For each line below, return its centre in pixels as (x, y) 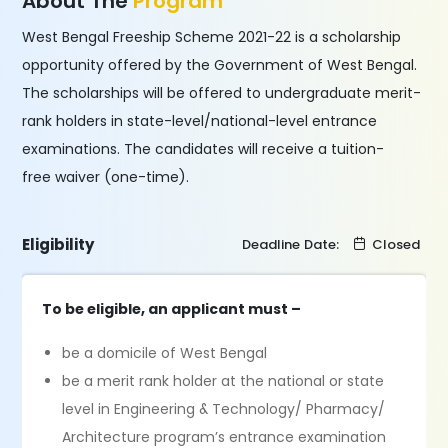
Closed (395, 244)
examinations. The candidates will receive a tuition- (203, 149)
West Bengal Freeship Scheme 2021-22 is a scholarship (212, 37)
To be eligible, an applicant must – (172, 309)
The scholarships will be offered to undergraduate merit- (222, 93)
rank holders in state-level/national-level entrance (200, 121)
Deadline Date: (292, 244)
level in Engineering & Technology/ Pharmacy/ (224, 409)
